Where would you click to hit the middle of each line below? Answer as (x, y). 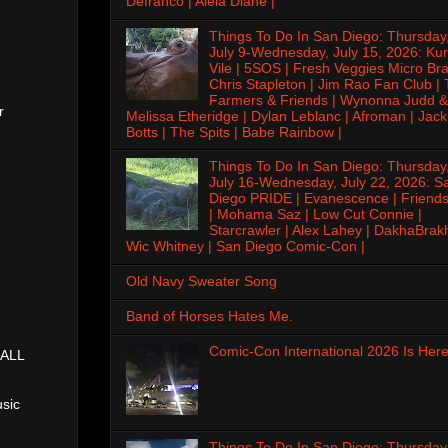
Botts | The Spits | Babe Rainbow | (234, 131)
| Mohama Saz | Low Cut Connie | (315, 214)
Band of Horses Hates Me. (209, 315)
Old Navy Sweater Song (201, 281)
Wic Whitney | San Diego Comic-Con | (245, 246)
